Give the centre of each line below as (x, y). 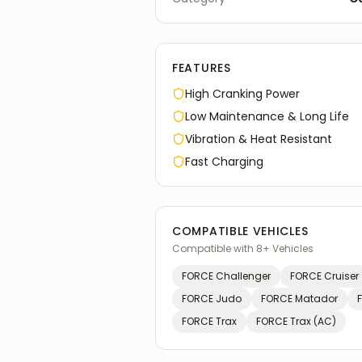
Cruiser (341, 276)
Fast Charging (224, 162)
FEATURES (202, 68)
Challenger (243, 276)
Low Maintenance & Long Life (267, 116)
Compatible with (214, 248)
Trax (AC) (313, 321)
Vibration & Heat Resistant (259, 139)
